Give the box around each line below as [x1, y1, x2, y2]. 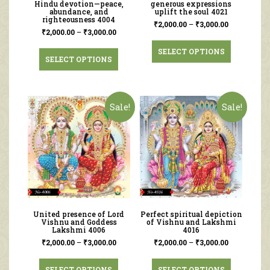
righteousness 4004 [42, 14, 116, 25]
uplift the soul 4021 [154, 7, 228, 17]
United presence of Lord [33, 209, 125, 219]
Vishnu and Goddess [40, 217, 117, 227]
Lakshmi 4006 [52, 225, 106, 235]
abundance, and [49, 7, 108, 17]
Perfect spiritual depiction [140, 209, 242, 219]
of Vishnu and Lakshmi [146, 217, 236, 227]
